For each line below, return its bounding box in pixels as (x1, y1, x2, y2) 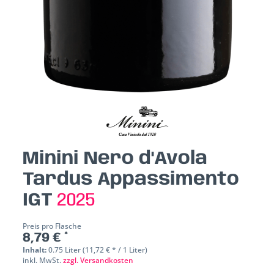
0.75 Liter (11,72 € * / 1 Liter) (48, 245, 148, 256)
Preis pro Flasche (23, 221, 82, 232)
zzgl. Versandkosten (63, 255, 134, 266)
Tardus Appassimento (23, 170, 240, 190)
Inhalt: (23, 245, 49, 256)
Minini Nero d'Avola (23, 149, 208, 169)
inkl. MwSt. (23, 255, 64, 266)
